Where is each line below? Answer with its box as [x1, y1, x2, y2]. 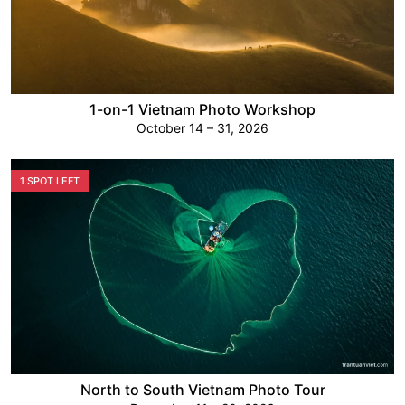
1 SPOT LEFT [20, 174, 80, 187]
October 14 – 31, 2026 [137, 119, 268, 136]
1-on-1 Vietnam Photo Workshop [89, 99, 316, 118]
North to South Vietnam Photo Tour [80, 381, 325, 400]
